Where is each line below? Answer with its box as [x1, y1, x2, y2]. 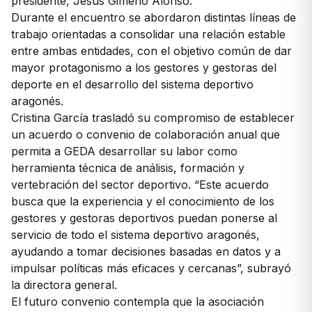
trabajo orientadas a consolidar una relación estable [11, 27, 286, 41]
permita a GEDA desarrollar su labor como [11, 144, 237, 158]
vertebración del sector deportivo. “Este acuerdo [11, 178, 269, 192]
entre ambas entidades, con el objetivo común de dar [11, 44, 292, 58]
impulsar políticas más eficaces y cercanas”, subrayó [11, 261, 291, 275]
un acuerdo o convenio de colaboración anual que [11, 127, 280, 141]
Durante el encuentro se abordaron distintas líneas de [11, 10, 296, 24]
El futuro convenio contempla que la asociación [11, 295, 264, 309]
